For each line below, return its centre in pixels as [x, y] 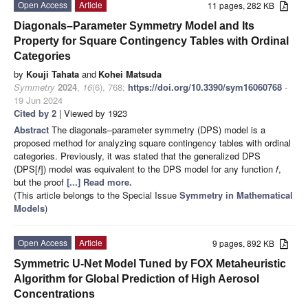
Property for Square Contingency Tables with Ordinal [151, 41]
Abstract [33, 129]
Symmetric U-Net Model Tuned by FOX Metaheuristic [150, 263]
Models [29, 208]
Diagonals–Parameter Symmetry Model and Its [134, 25]
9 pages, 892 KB [246, 243]
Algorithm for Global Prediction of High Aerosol [136, 278]
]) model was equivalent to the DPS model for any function [158, 168]
